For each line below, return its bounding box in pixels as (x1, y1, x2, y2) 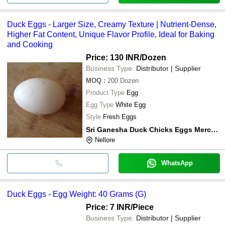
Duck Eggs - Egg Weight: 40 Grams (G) (7, 189, 146, 198)
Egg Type (86, 100, 114, 108)
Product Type (86, 88, 125, 96)
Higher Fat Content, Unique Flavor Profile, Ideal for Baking (7, 30, 214, 39)
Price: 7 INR (86, 202, 131, 211)
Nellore (95, 136, 115, 144)
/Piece (131, 202, 154, 211)
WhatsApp (161, 159, 193, 167)
